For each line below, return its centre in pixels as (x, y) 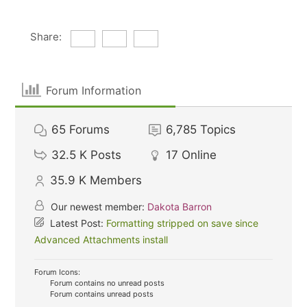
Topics (218, 130)
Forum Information (93, 90)
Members (116, 180)
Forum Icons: (58, 272)
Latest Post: (77, 223)
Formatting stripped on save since (183, 223)
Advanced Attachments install (101, 240)
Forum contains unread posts (101, 294)
